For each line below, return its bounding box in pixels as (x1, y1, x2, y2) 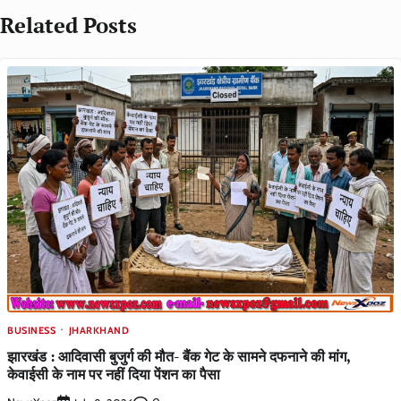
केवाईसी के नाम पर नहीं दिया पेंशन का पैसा (7, 363, 220, 384)
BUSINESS (7, 324, 55, 337)
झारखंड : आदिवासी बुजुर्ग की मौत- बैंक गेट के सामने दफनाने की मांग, (7, 346, 351, 366)
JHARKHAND (68, 324, 129, 337)
